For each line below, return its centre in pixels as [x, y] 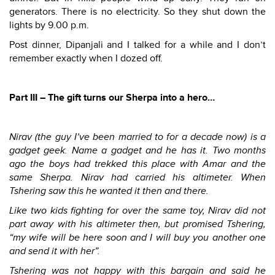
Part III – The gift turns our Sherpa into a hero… [112, 98]
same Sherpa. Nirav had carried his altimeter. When [137, 177]
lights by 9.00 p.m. [49, 25]
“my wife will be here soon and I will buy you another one [137, 238]
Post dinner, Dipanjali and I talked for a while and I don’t [137, 45]
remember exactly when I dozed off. [86, 58]
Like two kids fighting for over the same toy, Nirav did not [137, 211]
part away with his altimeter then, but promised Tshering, [137, 224]
